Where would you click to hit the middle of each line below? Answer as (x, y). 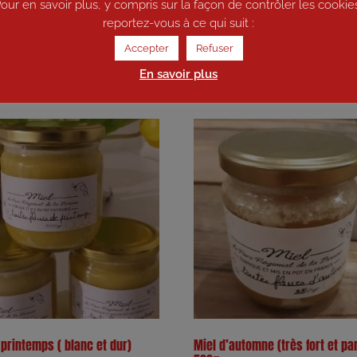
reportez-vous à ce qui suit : (178, 24)
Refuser (214, 49)
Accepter (146, 49)
